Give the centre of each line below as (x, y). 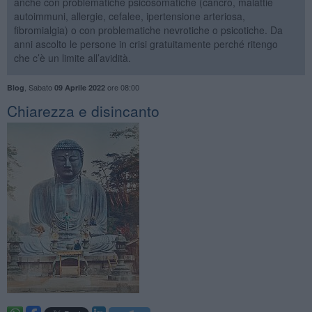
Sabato (41, 87)
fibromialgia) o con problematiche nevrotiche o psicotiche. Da (148, 30)
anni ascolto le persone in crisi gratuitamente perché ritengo (146, 44)
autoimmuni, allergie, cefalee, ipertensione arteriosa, (129, 16)
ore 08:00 (122, 87)
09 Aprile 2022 (79, 87)
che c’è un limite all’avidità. (72, 57)
